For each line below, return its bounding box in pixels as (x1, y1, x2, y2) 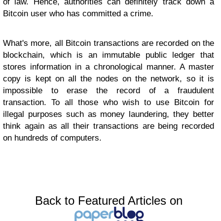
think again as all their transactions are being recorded (3, 121, 214, 131)
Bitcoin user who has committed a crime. (3, 9, 153, 19)
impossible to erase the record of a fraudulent (3, 86, 214, 96)
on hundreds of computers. (3, 133, 102, 143)
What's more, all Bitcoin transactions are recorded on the (3, 38, 214, 48)
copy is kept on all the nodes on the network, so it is (3, 74, 214, 84)
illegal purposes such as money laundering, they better (3, 110, 214, 119)
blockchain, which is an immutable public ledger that (3, 50, 214, 60)
